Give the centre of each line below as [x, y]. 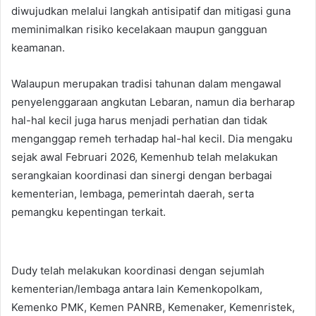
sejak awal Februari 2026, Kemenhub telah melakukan [145, 157]
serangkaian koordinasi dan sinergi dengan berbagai [142, 175]
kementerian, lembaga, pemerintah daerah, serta [133, 193]
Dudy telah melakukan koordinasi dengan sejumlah [138, 270]
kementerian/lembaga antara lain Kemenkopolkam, [137, 288]
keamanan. [38, 47]
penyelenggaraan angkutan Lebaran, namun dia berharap [153, 102]
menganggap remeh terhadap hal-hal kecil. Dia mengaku [152, 138]
